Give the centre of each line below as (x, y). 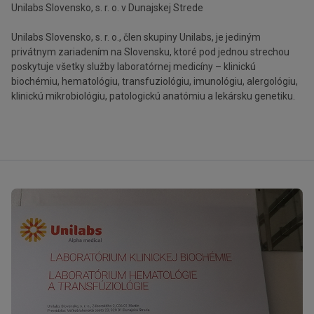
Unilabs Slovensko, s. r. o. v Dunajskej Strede (107, 8)
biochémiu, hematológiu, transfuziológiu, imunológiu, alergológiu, (155, 81)
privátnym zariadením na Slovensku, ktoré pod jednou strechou (150, 52)
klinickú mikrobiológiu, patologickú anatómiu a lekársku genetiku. (153, 96)
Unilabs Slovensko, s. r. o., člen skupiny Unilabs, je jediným (136, 37)
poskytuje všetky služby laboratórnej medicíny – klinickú (134, 67)
